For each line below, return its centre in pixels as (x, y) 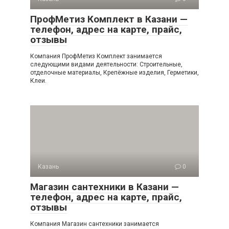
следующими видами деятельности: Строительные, (106, 64)
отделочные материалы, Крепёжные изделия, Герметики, (114, 73)
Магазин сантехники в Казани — (105, 187)
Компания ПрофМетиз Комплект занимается (96, 56)
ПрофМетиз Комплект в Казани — (109, 19)
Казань (48, 167)
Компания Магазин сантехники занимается (95, 224)
